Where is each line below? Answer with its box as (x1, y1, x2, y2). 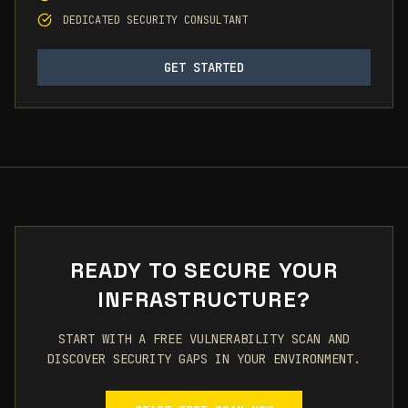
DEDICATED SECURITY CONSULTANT (63, 13, 248, 27)
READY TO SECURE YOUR (69, 256, 339, 284)
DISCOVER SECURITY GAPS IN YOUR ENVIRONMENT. (47, 351, 361, 367)
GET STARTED (164, 59, 244, 76)
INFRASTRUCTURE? (97, 285, 311, 313)
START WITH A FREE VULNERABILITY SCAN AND (58, 331, 350, 347)
